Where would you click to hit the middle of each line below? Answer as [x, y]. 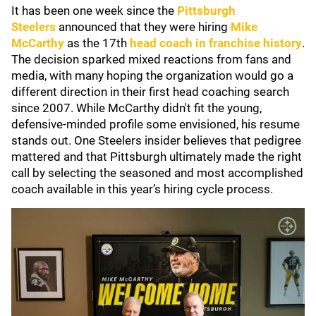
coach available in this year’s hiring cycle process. [142, 189]
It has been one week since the [94, 11]
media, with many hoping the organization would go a [152, 75]
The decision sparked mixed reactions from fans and [151, 59]
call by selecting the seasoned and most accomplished [157, 173]
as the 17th [97, 43]
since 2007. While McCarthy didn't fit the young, [136, 108]
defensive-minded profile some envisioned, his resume [156, 124]
